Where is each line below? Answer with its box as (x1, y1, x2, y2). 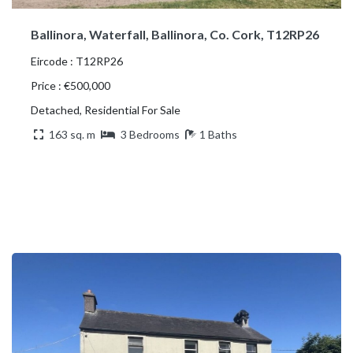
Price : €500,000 (31, 78, 110, 92)
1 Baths (199, 127, 237, 141)
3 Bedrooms (121, 127, 180, 141)
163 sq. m (46, 127, 98, 141)
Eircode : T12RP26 (31, 54, 123, 68)
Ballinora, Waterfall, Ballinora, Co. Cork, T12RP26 (31, 26, 319, 42)
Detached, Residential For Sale (31, 102, 180, 117)
